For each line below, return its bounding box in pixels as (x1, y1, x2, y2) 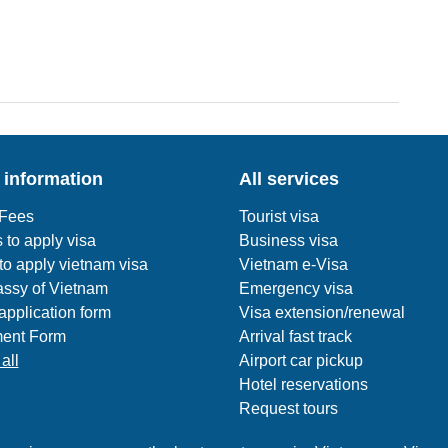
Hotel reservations (239, 376, 368, 393)
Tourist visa (239, 208, 319, 225)
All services (239, 169, 339, 189)
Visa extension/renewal (239, 304, 405, 321)
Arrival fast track (239, 328, 352, 345)
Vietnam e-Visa (239, 256, 348, 273)
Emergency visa (239, 280, 353, 297)
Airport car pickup (239, 352, 363, 369)
